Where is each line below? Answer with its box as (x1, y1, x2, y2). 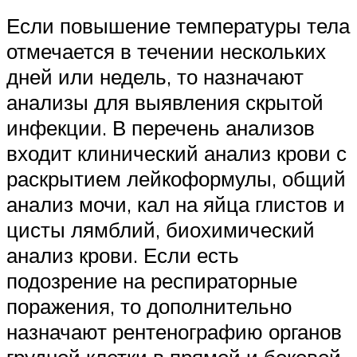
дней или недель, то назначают (6, 64, 304, 90)
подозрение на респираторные (6, 268, 297, 294)
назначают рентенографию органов (6, 319, 342, 345)
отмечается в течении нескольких (6, 38, 326, 65)
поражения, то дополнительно (6, 293, 292, 320)
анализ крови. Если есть (6, 242, 239, 269)
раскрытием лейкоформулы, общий (6, 166, 346, 192)
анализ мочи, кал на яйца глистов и (6, 191, 345, 218)
